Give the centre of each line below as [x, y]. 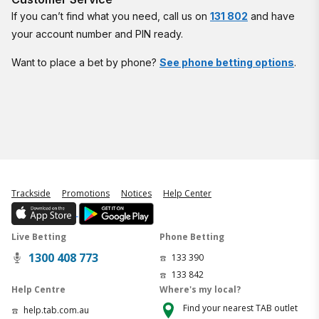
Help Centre [38, 289]
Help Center [187, 193]
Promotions [86, 193]
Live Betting [39, 237]
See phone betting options [227, 62]
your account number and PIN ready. [97, 34]
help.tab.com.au [56, 310]
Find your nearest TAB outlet [240, 308]
